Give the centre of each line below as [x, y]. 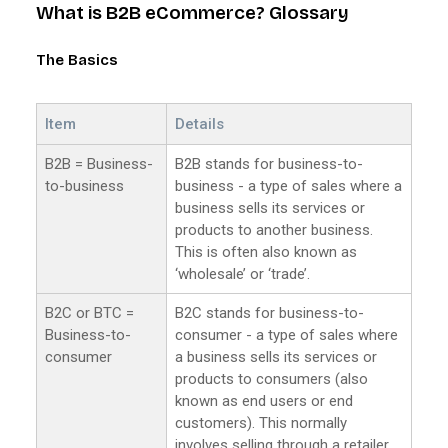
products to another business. [274, 229]
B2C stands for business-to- [269, 312]
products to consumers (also [271, 378]
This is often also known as [266, 251]
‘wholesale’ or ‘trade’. [242, 273]
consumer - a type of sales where [286, 334]
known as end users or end [264, 400]
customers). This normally [261, 422]
